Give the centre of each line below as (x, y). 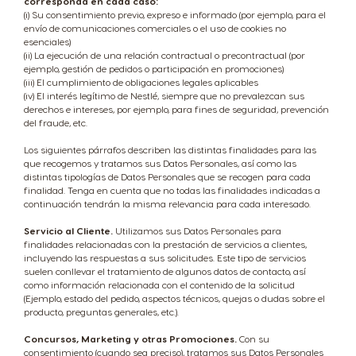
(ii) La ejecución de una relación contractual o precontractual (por (164, 55)
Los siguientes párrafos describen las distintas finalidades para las (170, 149)
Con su (253, 339)
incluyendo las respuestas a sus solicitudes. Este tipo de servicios (165, 257)
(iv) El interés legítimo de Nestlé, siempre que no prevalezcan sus (164, 95)
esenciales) (47, 41)
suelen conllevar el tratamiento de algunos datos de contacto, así (165, 271)
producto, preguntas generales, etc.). (101, 311)
